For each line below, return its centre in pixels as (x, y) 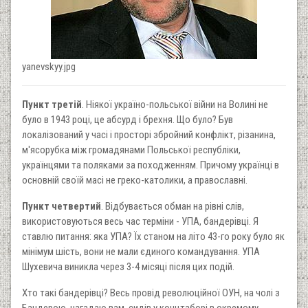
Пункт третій (52, 104)
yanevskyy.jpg (49, 66)
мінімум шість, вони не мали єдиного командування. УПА (141, 251)
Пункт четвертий (62, 206)
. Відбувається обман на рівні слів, (173, 206)
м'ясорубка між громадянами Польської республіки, (131, 150)
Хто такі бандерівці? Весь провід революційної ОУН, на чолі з (151, 293)
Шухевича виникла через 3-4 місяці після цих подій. (128, 266)
